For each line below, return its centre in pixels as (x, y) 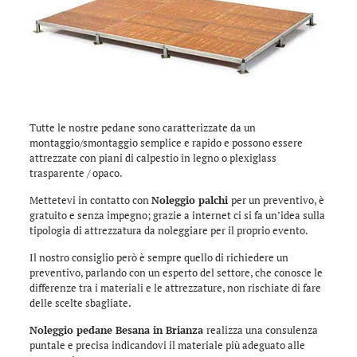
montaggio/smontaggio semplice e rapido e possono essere (166, 142)
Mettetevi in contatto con (90, 200)
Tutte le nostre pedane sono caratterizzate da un (142, 127)
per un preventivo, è (277, 200)
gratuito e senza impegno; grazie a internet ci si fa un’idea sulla (177, 215)
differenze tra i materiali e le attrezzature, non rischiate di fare (175, 287)
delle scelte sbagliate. (80, 302)
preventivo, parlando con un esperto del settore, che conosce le (176, 272)
